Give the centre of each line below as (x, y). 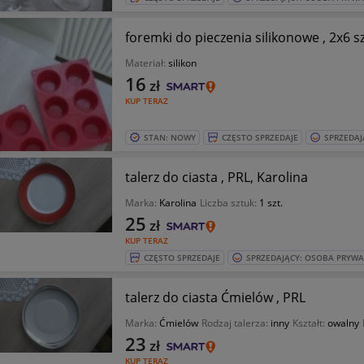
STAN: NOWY (169, 137)
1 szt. (271, 203)
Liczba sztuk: (229, 203)
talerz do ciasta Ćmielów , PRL (215, 297)
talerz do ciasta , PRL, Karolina (216, 177)
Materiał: (146, 63)
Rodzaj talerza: (236, 323)
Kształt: (310, 323)
